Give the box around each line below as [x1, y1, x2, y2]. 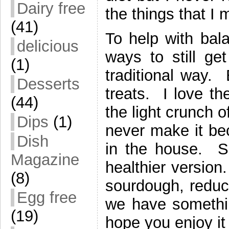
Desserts [17, 75, 80, 93]
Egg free [17, 189, 77, 207]
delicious [17, 37, 79, 55]
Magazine [11, 151, 79, 169]
